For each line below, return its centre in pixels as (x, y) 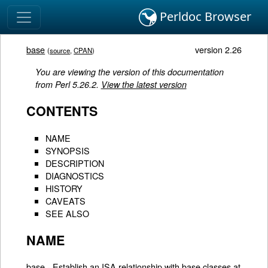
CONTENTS (62, 111)
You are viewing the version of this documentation (129, 71)
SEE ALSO (68, 213)
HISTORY (64, 188)
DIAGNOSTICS (75, 175)
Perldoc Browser (204, 16)
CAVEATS (66, 200)
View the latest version (144, 84)
